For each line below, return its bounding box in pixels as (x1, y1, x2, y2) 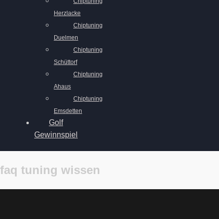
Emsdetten (54, 108, 82, 114)
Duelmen (54, 34, 78, 41)
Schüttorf (54, 59, 77, 66)
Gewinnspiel (34, 131, 78, 139)
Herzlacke (54, 10, 81, 17)
